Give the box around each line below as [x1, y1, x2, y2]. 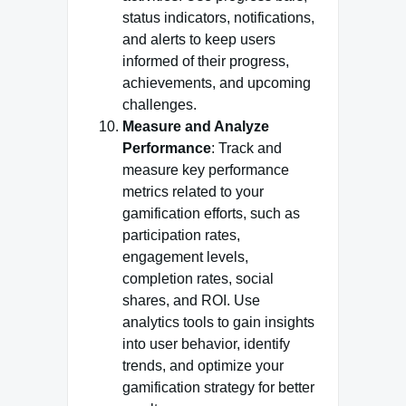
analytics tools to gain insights [122, 314, 314, 330]
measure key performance [122, 162, 289, 178]
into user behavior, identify [122, 336, 290, 352]
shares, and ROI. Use [122, 293, 260, 308]
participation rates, [122, 227, 240, 243]
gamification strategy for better [122, 380, 314, 395]
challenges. [122, 97, 197, 112]
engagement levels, [122, 249, 248, 265]
